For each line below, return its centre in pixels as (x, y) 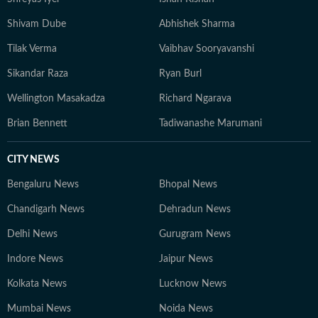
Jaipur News (186, 259)
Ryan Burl (180, 74)
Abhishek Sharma (197, 24)
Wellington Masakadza (56, 99)
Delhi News (32, 234)
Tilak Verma (32, 49)
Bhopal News (188, 185)
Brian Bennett (37, 124)
